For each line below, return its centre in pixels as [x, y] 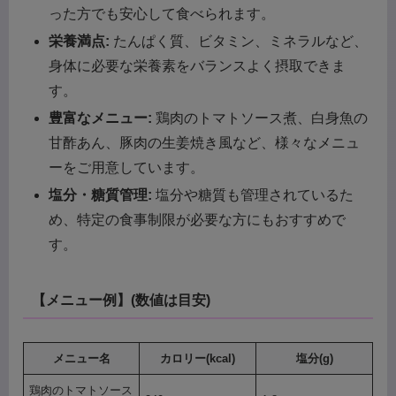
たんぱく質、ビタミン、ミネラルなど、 [239, 42]
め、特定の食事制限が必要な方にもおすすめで [198, 220]
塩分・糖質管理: [101, 195]
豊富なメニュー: [101, 118]
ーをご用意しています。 [127, 168]
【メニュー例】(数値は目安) [121, 300]
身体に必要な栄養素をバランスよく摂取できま [198, 66]
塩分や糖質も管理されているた [253, 195]
